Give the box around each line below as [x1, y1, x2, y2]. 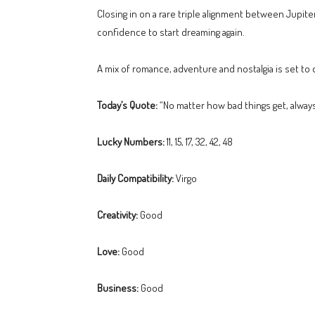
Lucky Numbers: [97, 135, 165, 148]
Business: [97, 281, 139, 295]
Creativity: [97, 208, 138, 221]
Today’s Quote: [97, 98, 157, 112]
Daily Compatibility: [97, 172, 174, 185]
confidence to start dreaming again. [97, 25, 245, 39]
